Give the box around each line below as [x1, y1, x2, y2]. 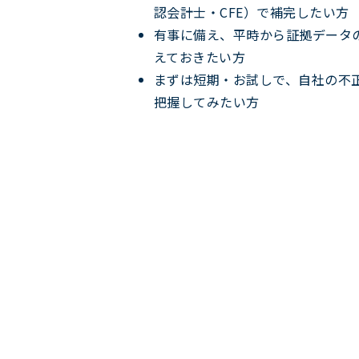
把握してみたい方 [154, 91, 260, 111]
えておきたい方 [154, 46, 246, 67]
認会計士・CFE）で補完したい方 [154, 2, 349, 22]
